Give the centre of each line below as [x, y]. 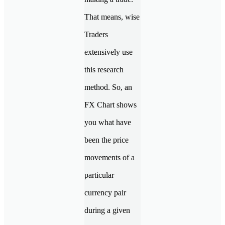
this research [104, 69]
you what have [108, 122]
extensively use [108, 52]
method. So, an [108, 87]
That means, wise [112, 17]
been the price [106, 140]
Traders [96, 34]
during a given [107, 210]
